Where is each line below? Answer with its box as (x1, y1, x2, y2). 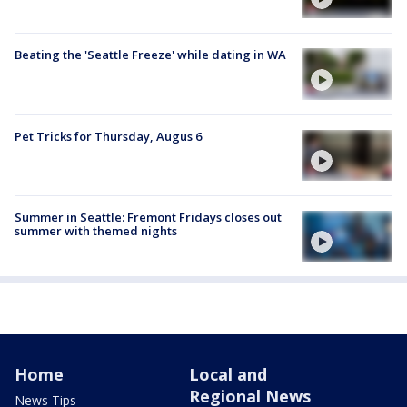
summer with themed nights (15, 222, 177, 239)
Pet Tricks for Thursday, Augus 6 (15, 127, 202, 144)
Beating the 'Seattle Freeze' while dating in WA (15, 46, 286, 64)
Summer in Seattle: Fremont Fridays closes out (15, 208, 282, 225)
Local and (189, 363, 267, 386)
